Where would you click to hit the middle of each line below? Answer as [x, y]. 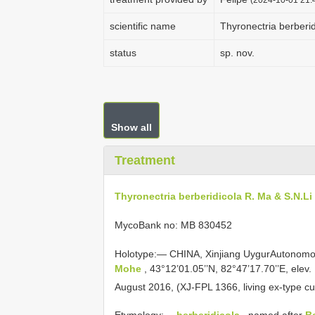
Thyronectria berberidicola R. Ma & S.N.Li [213, 196]
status [123, 53]
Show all [131, 127]
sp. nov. [237, 53]
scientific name [143, 26]
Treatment [145, 160]
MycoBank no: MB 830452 [173, 225]
